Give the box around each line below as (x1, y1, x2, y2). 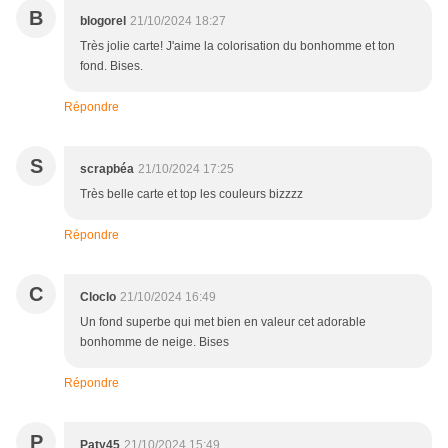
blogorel (80, 14, 126, 29)
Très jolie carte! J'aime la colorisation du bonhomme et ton (80, 39, 395, 54)
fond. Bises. (80, 59, 143, 74)
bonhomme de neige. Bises (80, 335, 229, 350)
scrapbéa (80, 162, 134, 177)
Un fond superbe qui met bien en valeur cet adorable (80, 315, 366, 330)
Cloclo (80, 290, 116, 305)
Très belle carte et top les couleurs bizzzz (80, 187, 303, 202)
